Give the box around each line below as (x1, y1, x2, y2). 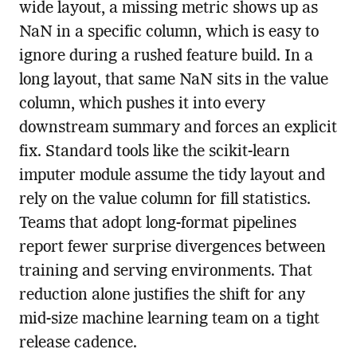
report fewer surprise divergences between (18, 240, 326, 257)
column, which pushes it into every (18, 96, 265, 113)
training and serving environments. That (18, 264, 312, 280)
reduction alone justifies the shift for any (18, 288, 305, 304)
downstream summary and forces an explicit (18, 120, 337, 137)
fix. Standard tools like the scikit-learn (18, 144, 290, 161)
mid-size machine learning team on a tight (18, 312, 320, 328)
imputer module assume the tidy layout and (18, 168, 325, 185)
